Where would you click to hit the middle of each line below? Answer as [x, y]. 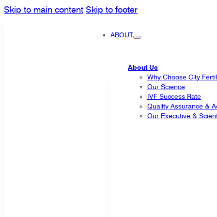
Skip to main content [44, 9]
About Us [143, 67]
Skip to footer [112, 9]
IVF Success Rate [174, 96]
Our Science [166, 87]
